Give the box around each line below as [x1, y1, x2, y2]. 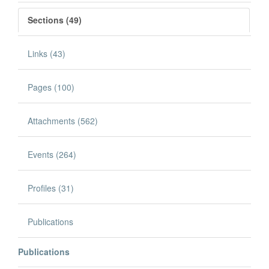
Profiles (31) [28, 181, 74, 194]
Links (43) [28, 47, 65, 59]
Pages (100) [28, 80, 74, 93]
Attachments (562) [28, 114, 98, 127]
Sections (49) [28, 13, 82, 26]
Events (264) [28, 148, 76, 160]
